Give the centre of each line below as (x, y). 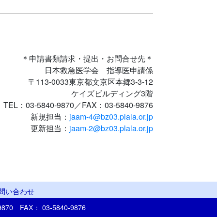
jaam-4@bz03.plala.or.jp (111, 116)
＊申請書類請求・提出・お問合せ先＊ (87, 58)
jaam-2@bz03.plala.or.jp (111, 128)
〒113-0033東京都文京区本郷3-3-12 (91, 81)
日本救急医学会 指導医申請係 (99, 70)
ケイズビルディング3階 (112, 93)
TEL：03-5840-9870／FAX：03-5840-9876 (78, 105)
